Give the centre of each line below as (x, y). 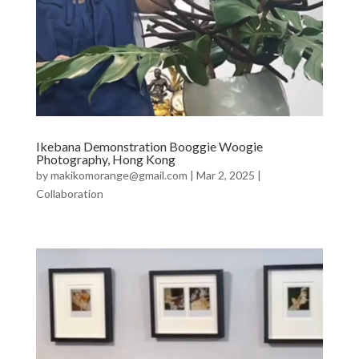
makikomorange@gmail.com (119, 175)
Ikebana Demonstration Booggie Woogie (149, 146)
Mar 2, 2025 (225, 175)
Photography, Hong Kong (105, 159)
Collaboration (69, 193)
